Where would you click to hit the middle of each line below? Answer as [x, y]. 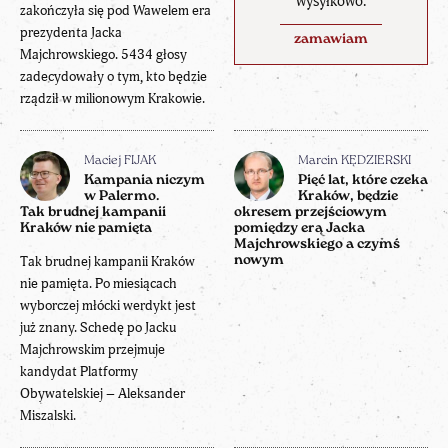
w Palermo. [121, 196]
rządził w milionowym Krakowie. [112, 98]
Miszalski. [48, 415]
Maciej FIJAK [120, 160]
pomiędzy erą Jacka [299, 228]
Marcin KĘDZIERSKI [354, 160]
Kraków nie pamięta [86, 228]
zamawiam [331, 39]
